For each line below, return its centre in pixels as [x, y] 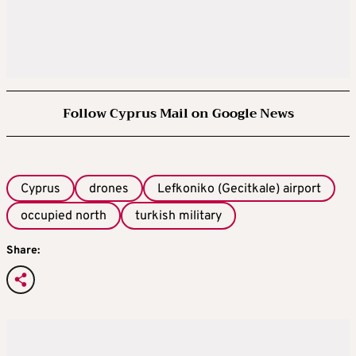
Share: [23, 250]
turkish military [178, 217]
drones [109, 189]
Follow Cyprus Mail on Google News [178, 114]
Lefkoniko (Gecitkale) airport [239, 189]
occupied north [64, 217]
